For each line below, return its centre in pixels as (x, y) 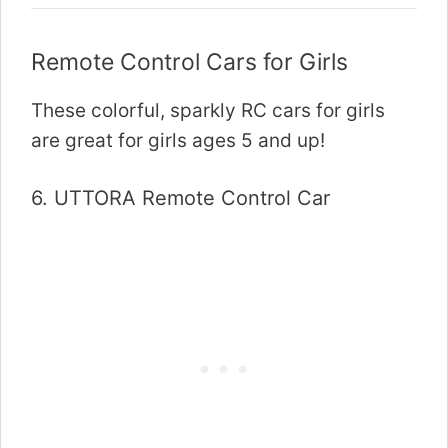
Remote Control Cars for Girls (189, 61)
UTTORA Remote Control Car (192, 198)
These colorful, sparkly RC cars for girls (208, 110)
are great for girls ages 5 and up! (178, 140)
